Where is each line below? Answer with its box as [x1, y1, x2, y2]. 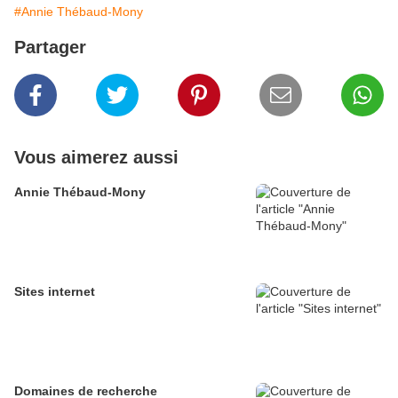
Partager [14, 36, 86, 57]
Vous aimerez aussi [14, 147, 179, 167]
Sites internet [14, 283, 95, 298]
